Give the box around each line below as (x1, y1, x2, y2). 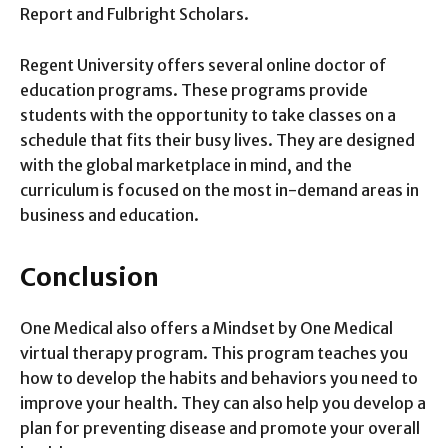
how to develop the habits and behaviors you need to (20, 367, 418, 388)
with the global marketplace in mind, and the (20, 154, 352, 175)
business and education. (20, 204, 199, 225)
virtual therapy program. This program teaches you (20, 342, 408, 363)
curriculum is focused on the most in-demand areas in (20, 179, 419, 200)
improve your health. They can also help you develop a (20, 392, 426, 413)
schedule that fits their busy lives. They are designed (20, 129, 415, 150)
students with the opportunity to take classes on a (20, 104, 396, 125)
